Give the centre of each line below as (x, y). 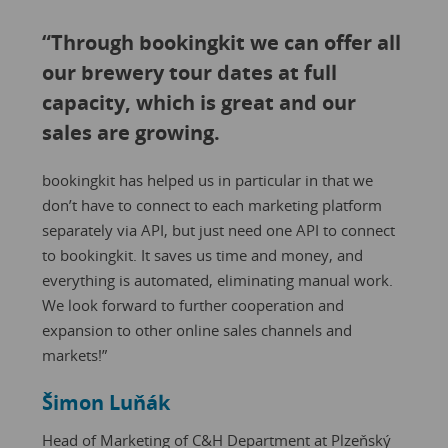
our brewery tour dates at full (189, 72)
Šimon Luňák (105, 402)
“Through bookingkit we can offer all (221, 42)
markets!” (74, 354)
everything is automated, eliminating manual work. (217, 279)
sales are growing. (130, 132)
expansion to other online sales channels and (196, 329)
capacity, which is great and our (198, 102)
